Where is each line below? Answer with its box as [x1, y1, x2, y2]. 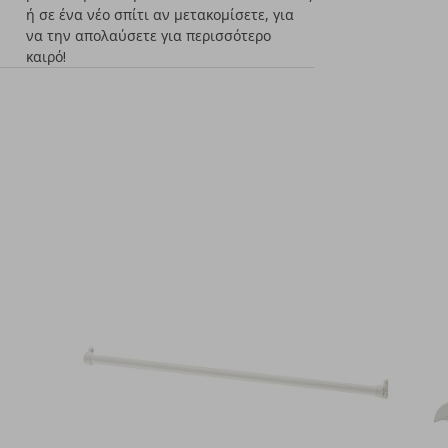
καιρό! [26, 47, 67, 66]
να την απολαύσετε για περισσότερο [26, 26, 272, 45]
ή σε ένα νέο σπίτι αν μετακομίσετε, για [26, 5, 295, 24]
